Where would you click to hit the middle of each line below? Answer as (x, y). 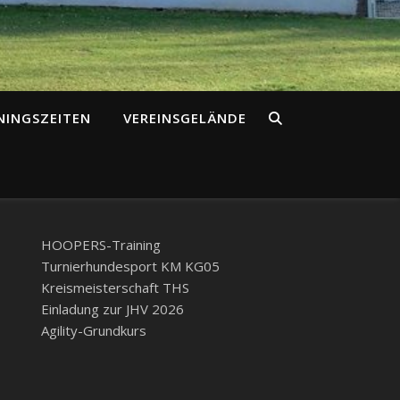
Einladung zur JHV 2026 (112, 309)
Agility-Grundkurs (94, 330)
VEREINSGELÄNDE (185, 118)
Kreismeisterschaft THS (115, 287)
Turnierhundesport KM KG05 (130, 266)
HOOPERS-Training (101, 245)
